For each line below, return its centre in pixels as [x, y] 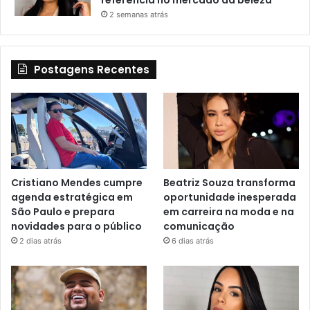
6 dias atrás [193, 240]
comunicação [199, 226]
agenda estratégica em [72, 197]
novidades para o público [76, 226]
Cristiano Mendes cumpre [77, 182]
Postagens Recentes [92, 69]
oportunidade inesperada [230, 197]
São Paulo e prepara [63, 211]
